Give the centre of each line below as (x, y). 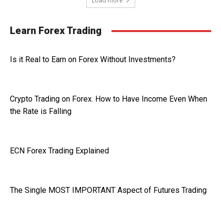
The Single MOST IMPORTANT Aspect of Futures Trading (108, 190)
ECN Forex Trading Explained (59, 151)
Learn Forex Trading (56, 31)
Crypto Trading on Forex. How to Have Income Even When (109, 99)
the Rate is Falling (41, 111)
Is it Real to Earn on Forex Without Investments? (93, 59)
